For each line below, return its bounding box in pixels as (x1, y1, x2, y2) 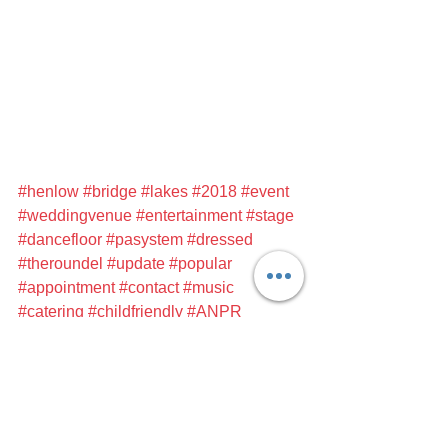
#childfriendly (88, 303, 183, 320)
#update (107, 255, 165, 272)
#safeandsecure (18, 327, 132, 344)
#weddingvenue (18, 207, 132, 224)
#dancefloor (18, 231, 102, 248)
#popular (169, 255, 232, 272)
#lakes (141, 183, 188, 200)
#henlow (18, 183, 79, 200)
